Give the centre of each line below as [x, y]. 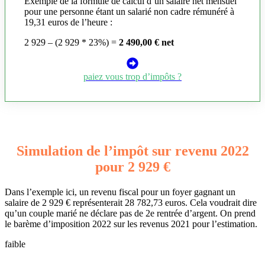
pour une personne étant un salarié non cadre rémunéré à [129, 12]
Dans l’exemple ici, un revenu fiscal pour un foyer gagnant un [120, 192]
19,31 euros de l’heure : [68, 22]
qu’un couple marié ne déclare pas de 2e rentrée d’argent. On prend [130, 213]
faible [15, 244]
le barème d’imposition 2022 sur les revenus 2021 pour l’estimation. [131, 224]
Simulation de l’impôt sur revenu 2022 [132, 151]
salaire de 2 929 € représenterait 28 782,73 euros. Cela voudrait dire [131, 202]
